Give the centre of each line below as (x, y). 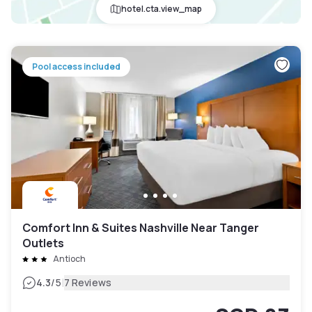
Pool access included (76, 67)
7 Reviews (87, 283)
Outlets (43, 243)
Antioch (69, 259)
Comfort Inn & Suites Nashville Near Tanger (141, 228)
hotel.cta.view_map (162, 9)
